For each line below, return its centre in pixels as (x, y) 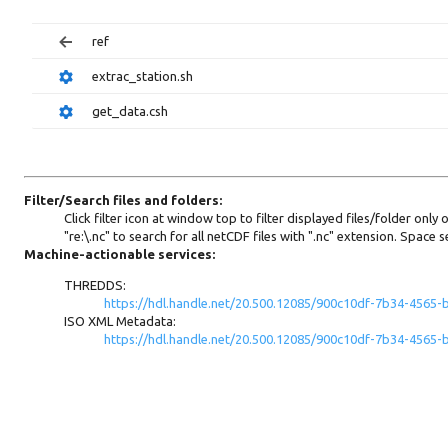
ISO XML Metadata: (120, 320)
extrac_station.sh (142, 76)
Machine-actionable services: (119, 253)
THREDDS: (95, 284)
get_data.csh (130, 111)
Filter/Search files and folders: (123, 199)
